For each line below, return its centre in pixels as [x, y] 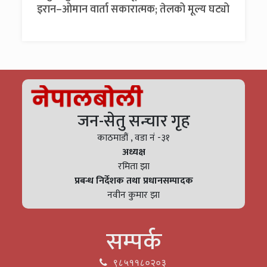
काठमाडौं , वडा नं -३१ [133, 138]
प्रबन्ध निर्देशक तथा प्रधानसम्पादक [133, 181]
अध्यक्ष [133, 152]
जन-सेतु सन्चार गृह [133, 121]
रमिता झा [133, 167]
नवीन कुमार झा [133, 195]
